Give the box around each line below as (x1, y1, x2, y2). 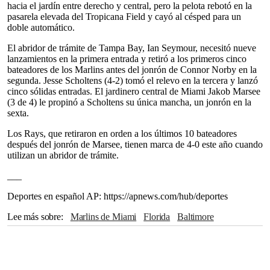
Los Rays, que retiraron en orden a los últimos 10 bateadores (7, 128, 237, 139)
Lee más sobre (7, 212, 61, 222)
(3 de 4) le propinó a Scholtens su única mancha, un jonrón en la (7, 97, 251, 107)
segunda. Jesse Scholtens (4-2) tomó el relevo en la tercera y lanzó (7, 75, 258, 86)
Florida (149, 212, 171, 222)
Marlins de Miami (78, 212, 137, 222)
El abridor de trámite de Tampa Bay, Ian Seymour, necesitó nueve (7, 43, 256, 53)
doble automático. (7, 22, 75, 33)
